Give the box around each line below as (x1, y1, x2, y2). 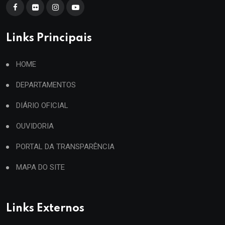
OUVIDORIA (16, 122, 54, 131)
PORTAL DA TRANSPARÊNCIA (16, 142, 115, 151)
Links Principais (6, 33, 92, 44)
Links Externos (6, 203, 84, 214)
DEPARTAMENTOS (16, 80, 76, 89)
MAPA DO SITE (16, 163, 65, 172)
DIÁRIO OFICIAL (16, 101, 68, 110)
